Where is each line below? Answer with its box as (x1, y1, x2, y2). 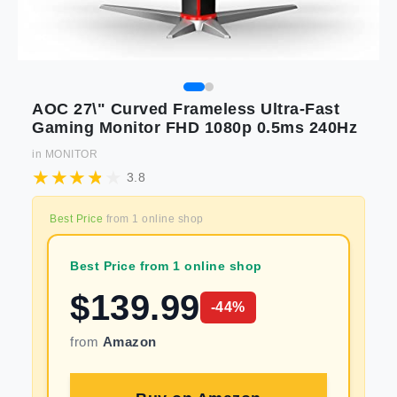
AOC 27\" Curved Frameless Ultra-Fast (32, 100, 339, 118)
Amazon (102, 334, 157, 349)
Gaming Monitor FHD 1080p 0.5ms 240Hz (32, 119, 357, 136)
